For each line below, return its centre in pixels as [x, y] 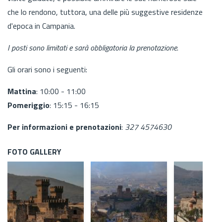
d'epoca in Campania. [41, 26]
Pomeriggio [28, 105]
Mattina [22, 91]
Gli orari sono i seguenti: [47, 69]
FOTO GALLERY [34, 151]
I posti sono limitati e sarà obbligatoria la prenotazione [92, 47]
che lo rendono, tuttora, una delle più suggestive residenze [105, 12]
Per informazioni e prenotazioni [64, 127]
